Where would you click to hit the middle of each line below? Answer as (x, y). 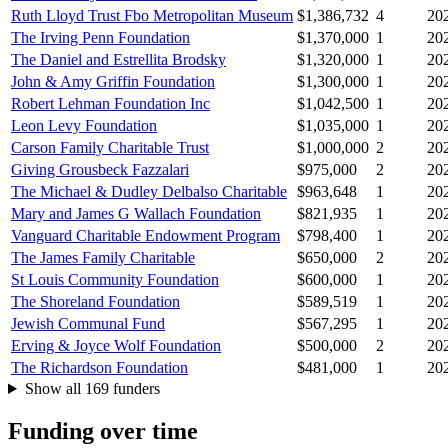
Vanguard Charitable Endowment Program (145, 236)
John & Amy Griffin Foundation (113, 82)
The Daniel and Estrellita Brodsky (118, 60)
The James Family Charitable (103, 258)
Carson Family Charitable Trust (110, 148)
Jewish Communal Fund (88, 324)
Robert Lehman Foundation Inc (110, 104)
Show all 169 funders (92, 389)
